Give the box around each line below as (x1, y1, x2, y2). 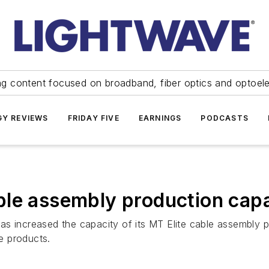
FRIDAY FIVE (67, 113, 119, 122)
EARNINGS (138, 113, 182, 122)
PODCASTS (201, 113, 249, 122)
